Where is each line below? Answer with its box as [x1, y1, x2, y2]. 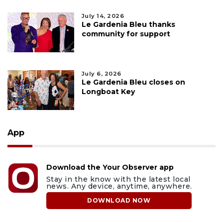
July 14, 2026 [81, 12, 124, 20]
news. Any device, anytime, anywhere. [46, 182, 192, 191]
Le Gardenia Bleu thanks [81, 20, 175, 29]
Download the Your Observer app [46, 163, 174, 172]
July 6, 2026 [81, 70, 121, 78]
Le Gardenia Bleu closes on [81, 78, 185, 87]
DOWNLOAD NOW [87, 197, 151, 205]
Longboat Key [81, 87, 135, 97]
